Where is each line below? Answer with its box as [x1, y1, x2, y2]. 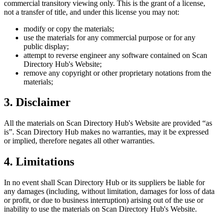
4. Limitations [4, 155, 74, 168]
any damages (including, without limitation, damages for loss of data [4, 187, 215, 196]
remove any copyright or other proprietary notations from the [24, 68, 211, 77]
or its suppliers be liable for [119, 178, 205, 187]
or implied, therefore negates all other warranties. [4, 137, 155, 145]
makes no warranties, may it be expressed [79, 128, 209, 137]
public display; [24, 42, 69, 51]
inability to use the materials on [4, 205, 102, 214]
